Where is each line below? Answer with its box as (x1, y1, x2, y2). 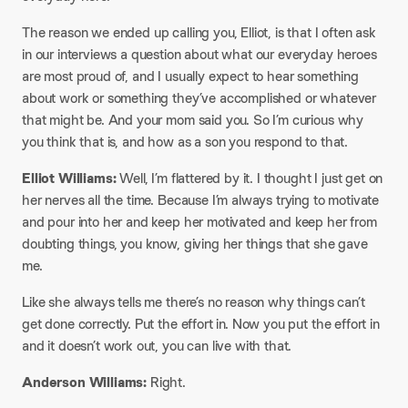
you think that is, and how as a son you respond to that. (22, 132, 349, 151)
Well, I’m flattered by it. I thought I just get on (116, 168, 383, 188)
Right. (147, 372, 187, 392)
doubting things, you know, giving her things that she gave (22, 234, 368, 253)
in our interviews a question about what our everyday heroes (22, 45, 377, 64)
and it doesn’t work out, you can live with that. (22, 336, 292, 355)
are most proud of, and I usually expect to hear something (22, 66, 359, 86)
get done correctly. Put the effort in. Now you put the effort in (22, 314, 380, 333)
